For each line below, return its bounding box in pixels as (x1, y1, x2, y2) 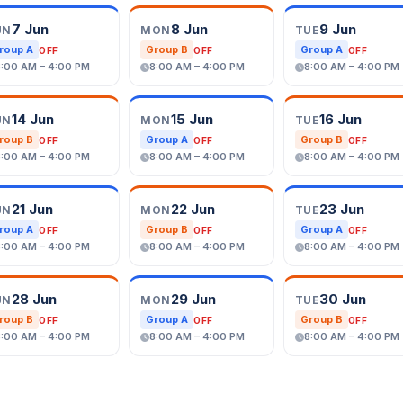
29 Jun (170, 291, 216, 308)
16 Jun (319, 111, 363, 128)
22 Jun (170, 201, 215, 218)
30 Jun (319, 291, 367, 308)
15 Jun (170, 111, 213, 128)
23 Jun (319, 201, 365, 218)
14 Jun (11, 111, 54, 128)
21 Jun (11, 201, 53, 218)
